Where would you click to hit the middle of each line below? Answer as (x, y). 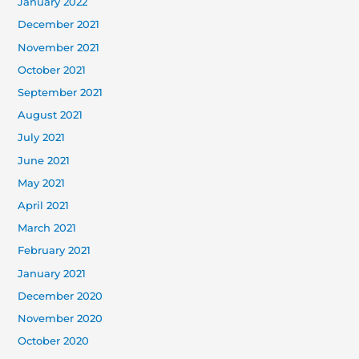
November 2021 (59, 47)
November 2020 (61, 318)
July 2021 (42, 138)
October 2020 (54, 341)
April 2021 (44, 205)
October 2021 (52, 70)
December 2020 (61, 296)
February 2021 (54, 251)
